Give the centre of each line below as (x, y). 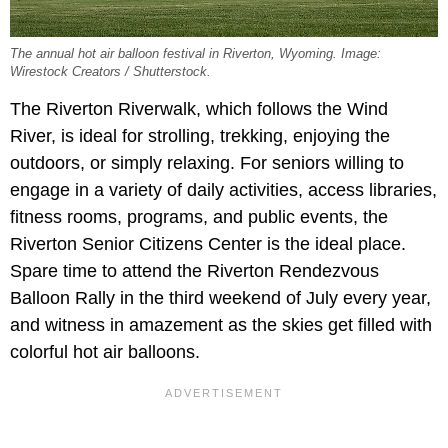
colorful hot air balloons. (105, 352)
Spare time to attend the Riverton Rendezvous (194, 271)
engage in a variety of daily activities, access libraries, (223, 190)
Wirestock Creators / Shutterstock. (110, 72)
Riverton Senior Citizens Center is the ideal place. (208, 244)
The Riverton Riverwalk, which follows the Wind (199, 109)
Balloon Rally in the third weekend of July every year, (220, 298)
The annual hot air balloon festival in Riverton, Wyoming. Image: (195, 54)
